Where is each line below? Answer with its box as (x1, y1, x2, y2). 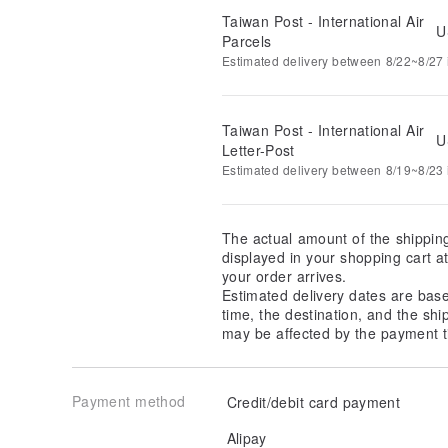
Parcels (222, 30, 272, 51)
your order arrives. (222, 265, 347, 286)
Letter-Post (222, 139, 295, 160)
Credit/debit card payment (222, 391, 401, 412)
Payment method (72, 390, 186, 411)
